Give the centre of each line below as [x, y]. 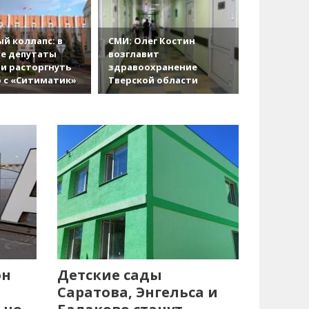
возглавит [133, 53]
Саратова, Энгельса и [138, 292]
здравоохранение [152, 67]
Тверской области [153, 80]
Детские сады [110, 275]
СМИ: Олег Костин [151, 40]
